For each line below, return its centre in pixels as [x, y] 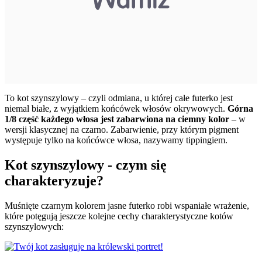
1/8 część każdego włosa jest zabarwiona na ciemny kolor [118, 119]
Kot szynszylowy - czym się [86, 165]
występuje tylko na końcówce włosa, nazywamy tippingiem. [116, 140]
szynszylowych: [34, 226]
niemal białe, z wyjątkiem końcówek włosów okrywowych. [116, 109]
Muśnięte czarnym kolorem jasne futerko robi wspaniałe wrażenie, [127, 205]
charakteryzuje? [54, 180]
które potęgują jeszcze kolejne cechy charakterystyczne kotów [119, 216]
